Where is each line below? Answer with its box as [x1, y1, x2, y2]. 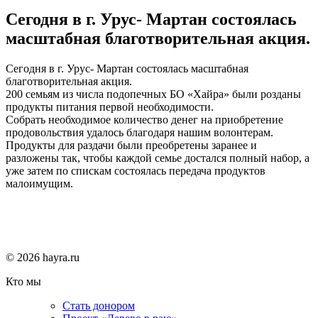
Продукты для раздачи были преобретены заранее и [6, 138, 257, 151]
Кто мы [6, 275, 41, 287]
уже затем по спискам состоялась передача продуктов [6, 164, 265, 177]
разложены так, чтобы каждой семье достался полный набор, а [6, 151, 309, 164]
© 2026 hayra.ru [6, 251, 79, 263]
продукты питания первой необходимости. [6, 100, 214, 113]
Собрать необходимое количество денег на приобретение [6, 113, 283, 126]
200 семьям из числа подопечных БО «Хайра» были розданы [6, 87, 301, 100]
